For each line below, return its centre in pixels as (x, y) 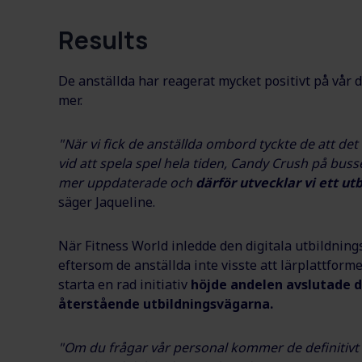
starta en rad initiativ (124, 285)
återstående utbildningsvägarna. (166, 304)
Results (103, 40)
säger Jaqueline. (107, 202)
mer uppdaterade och (127, 183)
